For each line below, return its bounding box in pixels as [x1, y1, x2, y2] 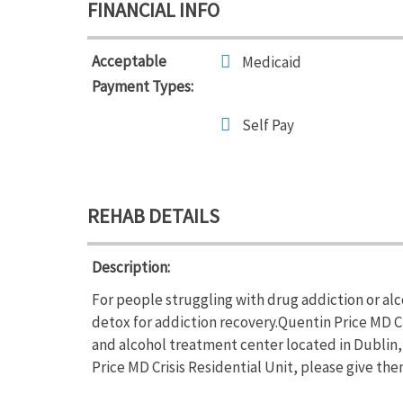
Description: [92, 257, 170, 277]
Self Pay [242, 115, 294, 135]
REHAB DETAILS [87, 203, 219, 228]
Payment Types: [92, 76, 193, 96]
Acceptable [92, 51, 166, 71]
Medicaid [242, 52, 301, 72]
